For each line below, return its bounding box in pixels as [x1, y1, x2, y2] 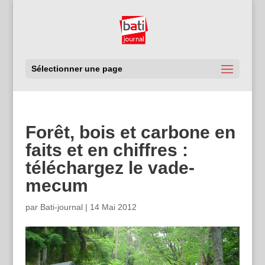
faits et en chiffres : [25, 140, 188, 160]
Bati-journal [40, 202, 83, 212]
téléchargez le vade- [25, 158, 195, 177]
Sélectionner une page [31, 64, 122, 73]
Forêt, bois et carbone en [25, 122, 235, 142]
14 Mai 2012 [89, 202, 137, 212]
